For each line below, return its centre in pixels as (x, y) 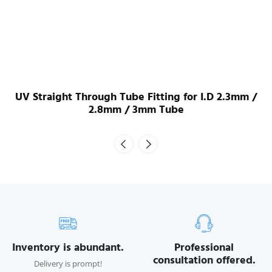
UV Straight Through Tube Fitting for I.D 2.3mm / (136, 97)
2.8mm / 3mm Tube (136, 110)
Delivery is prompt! (68, 263)
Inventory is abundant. (68, 247)
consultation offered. (204, 260)
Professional (204, 247)
